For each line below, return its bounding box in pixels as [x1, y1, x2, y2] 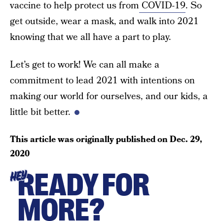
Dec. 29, [170, 133, 202, 146]
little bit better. [10, 106, 71, 119]
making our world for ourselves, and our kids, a [10, 90, 208, 103]
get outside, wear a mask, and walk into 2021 [10, 15, 199, 28]
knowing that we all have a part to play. [10, 31, 171, 44]
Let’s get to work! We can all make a [10, 58, 159, 72]
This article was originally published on [10, 133, 170, 146]
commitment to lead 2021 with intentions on [10, 74, 195, 87]
